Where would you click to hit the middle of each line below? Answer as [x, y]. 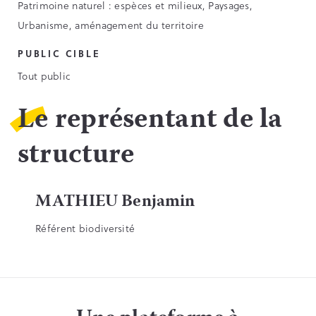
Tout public [44, 76]
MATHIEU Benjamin [115, 202]
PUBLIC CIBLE [59, 54]
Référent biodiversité [85, 229]
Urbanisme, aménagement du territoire [111, 25]
